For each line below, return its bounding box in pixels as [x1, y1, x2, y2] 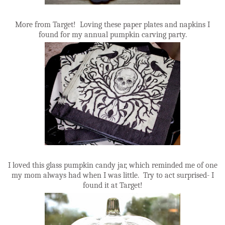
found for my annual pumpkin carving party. [38, 30, 187, 39]
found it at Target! [82, 180, 143, 190]
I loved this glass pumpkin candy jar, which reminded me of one [8, 160, 217, 170]
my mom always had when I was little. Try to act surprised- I [11, 170, 214, 180]
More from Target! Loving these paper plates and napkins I [15, 20, 210, 29]
